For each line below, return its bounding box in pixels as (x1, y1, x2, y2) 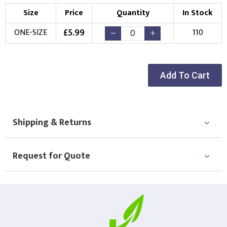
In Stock (182, 6, 213, 20)
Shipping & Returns (13, 115, 91, 130)
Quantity (116, 6, 149, 20)
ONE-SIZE (14, 25, 47, 40)
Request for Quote (13, 148, 90, 164)
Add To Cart (160, 69, 210, 81)
